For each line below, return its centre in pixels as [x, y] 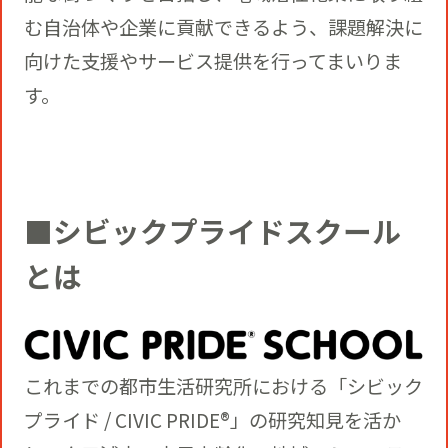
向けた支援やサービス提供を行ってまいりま [212, 61]
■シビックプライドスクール [212, 230]
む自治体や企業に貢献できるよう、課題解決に [223, 27]
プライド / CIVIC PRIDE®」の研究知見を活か [212, 420]
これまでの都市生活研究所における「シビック [223, 386]
